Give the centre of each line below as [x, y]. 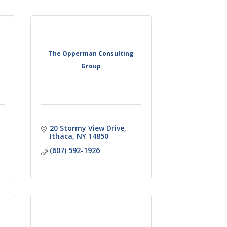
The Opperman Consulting [91, 54]
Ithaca [61, 136]
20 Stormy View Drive [87, 128]
